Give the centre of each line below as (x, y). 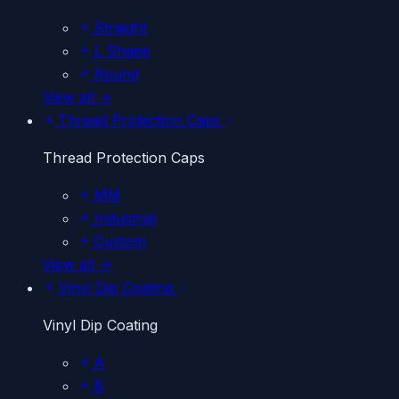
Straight (118, 28)
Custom (118, 241)
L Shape (120, 51)
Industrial (123, 218)
